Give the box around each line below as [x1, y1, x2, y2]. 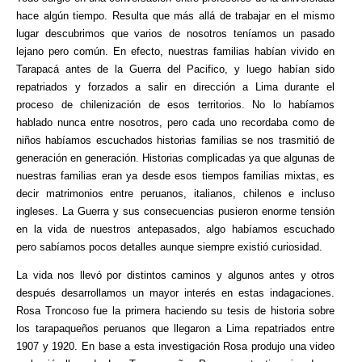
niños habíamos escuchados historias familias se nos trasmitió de [16, 133, 335, 146]
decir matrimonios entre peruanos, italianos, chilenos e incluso [16, 187, 335, 200]
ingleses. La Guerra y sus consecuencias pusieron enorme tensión [16, 204, 335, 217]
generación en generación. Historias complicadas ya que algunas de [16, 151, 335, 164]
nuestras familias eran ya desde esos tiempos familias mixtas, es [16, 169, 335, 182]
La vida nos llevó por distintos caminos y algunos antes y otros [16, 268, 335, 281]
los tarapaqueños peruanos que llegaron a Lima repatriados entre [16, 322, 335, 335]
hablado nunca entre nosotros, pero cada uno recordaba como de [16, 116, 335, 128]
